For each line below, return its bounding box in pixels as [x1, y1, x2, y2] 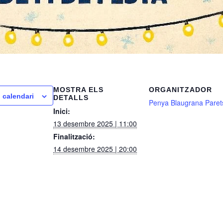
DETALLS [53, 93, 89, 102]
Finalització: [53, 131, 95, 141]
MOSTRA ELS [53, 85, 104, 94]
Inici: [53, 106, 70, 116]
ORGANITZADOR [149, 85, 212, 94]
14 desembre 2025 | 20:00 [53, 143, 137, 154]
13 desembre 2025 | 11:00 [53, 118, 137, 128]
